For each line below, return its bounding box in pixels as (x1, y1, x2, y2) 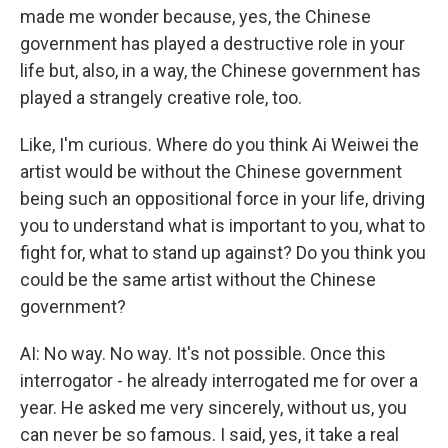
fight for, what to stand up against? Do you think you (20, 242, 426, 263)
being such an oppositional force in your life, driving (20, 188, 425, 209)
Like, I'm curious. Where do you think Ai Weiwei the (20, 134, 419, 155)
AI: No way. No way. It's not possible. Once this (20, 343, 386, 364)
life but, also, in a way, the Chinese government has (20, 60, 421, 81)
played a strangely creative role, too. (20, 87, 302, 108)
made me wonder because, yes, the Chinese (20, 6, 371, 27)
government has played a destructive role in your (20, 33, 405, 54)
